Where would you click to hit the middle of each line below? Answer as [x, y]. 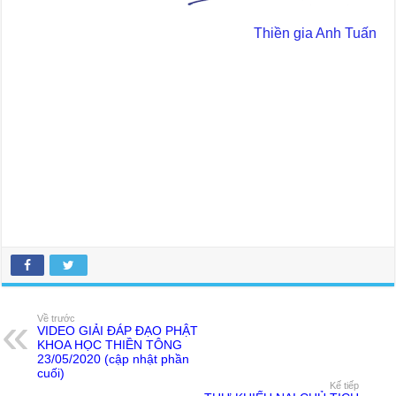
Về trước [57, 318]
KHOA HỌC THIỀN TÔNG [110, 344]
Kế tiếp [344, 385]
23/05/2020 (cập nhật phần [114, 358]
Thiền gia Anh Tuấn [200, 33]
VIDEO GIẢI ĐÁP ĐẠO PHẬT [118, 330]
